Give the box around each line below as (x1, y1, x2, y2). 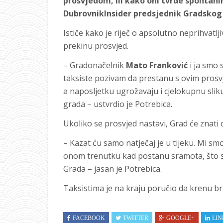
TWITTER (123, 215, 148, 222)
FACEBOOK (73, 215, 105, 222)
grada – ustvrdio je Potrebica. (63, 99, 172, 110)
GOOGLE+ (166, 215, 195, 222)
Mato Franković (126, 60, 188, 71)
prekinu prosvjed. (63, 40, 128, 51)
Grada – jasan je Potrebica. (63, 163, 162, 174)
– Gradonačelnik (63, 60, 126, 71)
